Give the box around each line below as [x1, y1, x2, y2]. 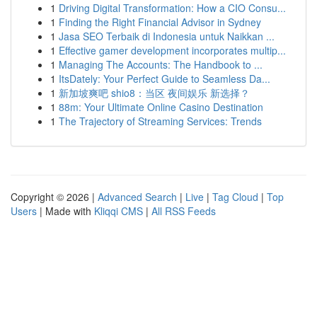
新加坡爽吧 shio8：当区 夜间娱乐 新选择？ [59, 86, 250, 100]
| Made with [37, 204, 94, 218]
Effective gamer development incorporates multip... [59, 43, 286, 57]
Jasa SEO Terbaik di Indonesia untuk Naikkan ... [59, 29, 275, 43]
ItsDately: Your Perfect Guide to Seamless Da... [59, 71, 270, 86]
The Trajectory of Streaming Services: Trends [59, 114, 262, 128]
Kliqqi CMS [94, 204, 143, 218]
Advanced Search [98, 190, 177, 204]
